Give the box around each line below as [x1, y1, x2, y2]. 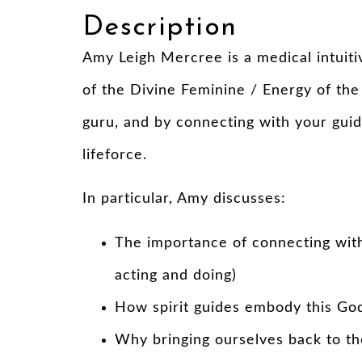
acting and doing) [115, 267, 237, 283]
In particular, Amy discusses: [82, 192, 286, 207]
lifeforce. [82, 148, 147, 162]
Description [82, 14, 238, 42]
